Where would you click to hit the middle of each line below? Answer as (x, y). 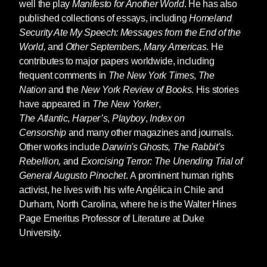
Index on (167, 119)
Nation (33, 90)
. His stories (215, 90)
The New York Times (151, 76)
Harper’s (90, 119)
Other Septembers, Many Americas (136, 47)
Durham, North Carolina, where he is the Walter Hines (128, 204)
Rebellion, (40, 162)
